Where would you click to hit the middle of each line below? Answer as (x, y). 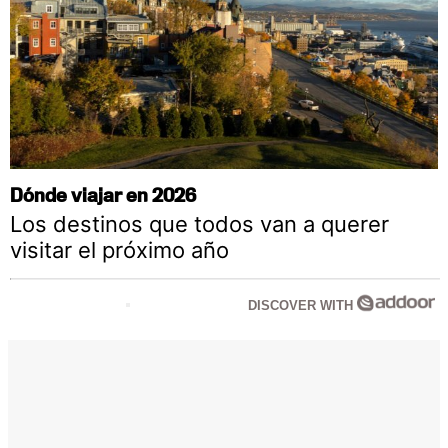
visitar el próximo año (119, 249)
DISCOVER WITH (302, 305)
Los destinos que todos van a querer (199, 223)
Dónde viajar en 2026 (103, 194)
